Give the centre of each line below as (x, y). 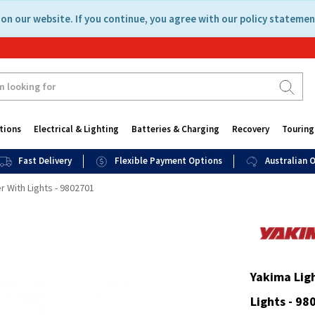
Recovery (250, 129)
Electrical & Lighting (76, 129)
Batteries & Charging (175, 129)
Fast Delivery (45, 161)
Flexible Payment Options (169, 161)
